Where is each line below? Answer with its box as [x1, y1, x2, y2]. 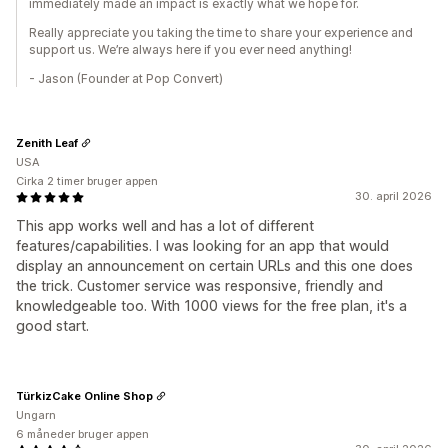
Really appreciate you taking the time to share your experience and [29, 25, 413, 40]
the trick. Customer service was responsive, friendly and [16, 277, 383, 294]
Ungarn [16, 408, 56, 422]
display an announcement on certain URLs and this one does [16, 257, 413, 274]
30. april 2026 [355, 189, 432, 203]
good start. [16, 317, 89, 334]
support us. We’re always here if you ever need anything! [29, 42, 352, 57]
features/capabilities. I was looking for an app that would [16, 237, 389, 254]
